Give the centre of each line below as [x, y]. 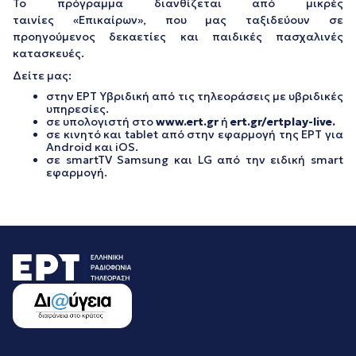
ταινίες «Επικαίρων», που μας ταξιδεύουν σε [178, 19]
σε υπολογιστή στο [101, 121]
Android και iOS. [92, 147]
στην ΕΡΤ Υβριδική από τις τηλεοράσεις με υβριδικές [195, 96]
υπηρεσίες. [77, 108]
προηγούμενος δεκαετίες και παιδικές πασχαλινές [178, 36]
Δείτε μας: [42, 75]
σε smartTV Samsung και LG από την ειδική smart [195, 159]
